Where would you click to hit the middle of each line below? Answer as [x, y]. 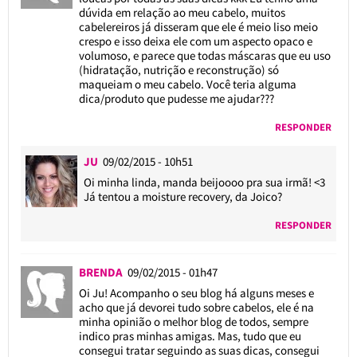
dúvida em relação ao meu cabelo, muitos [182, 12]
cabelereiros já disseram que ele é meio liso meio [198, 26]
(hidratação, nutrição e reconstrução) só [178, 69]
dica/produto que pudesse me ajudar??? [176, 98]
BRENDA [103, 272]
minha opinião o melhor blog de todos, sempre [193, 321]
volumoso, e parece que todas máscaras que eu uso [204, 55]
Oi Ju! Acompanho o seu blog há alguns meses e [196, 292]
